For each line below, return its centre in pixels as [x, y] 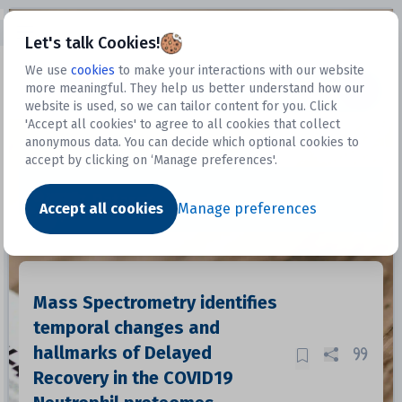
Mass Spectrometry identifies [155, 302]
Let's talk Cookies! [93, 43]
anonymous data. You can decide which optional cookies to [192, 142]
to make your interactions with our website [242, 70]
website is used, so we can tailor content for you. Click [182, 106]
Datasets [282, 91]
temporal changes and [126, 328]
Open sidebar [52, 29]
